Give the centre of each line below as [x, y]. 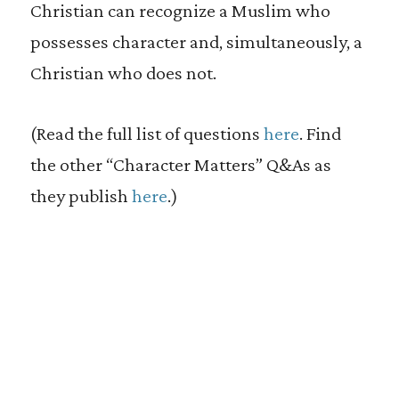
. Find [320, 133]
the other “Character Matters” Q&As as [180, 164]
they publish [81, 195]
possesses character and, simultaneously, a [196, 41]
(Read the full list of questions [147, 133]
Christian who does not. [123, 73]
